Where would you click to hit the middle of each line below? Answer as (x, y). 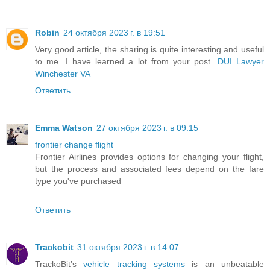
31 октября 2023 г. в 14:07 (128, 247)
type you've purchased (78, 181)
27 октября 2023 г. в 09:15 (147, 127)
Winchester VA (63, 74)
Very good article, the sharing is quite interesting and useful (149, 49)
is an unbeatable (225, 264)
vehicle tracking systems (134, 264)
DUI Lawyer (241, 61)
